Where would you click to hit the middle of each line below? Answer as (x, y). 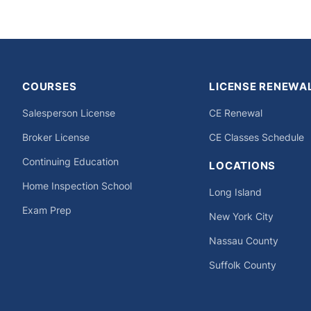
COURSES (50, 87)
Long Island (236, 192)
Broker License (56, 137)
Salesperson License (69, 113)
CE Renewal (236, 113)
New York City (242, 217)
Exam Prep (47, 210)
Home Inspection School (77, 186)
